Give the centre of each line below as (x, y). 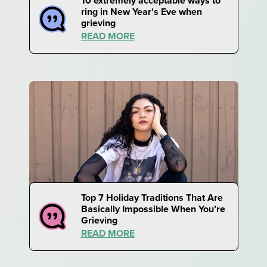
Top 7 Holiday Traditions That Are (152, 197)
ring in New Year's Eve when (141, 11)
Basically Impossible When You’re (153, 209)
